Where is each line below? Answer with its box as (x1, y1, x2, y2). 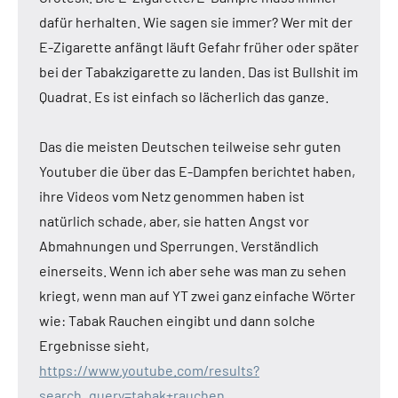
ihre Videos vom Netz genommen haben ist (39, 187, 305, 205)
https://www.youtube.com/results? (39, 362, 259, 379)
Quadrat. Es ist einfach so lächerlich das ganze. (39, 88, 329, 106)
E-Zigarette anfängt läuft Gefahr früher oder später (39, 38, 359, 56)
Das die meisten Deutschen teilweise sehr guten (39, 138, 341, 155)
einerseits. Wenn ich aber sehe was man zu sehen (39, 262, 346, 280)
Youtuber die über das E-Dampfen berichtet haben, (39, 163, 355, 180)
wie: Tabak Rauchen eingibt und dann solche (39, 312, 315, 330)
